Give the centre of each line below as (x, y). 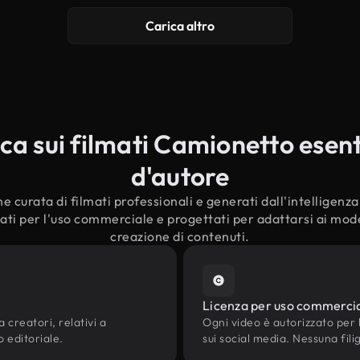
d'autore (180, 176)
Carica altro (180, 26)
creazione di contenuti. (180, 236)
